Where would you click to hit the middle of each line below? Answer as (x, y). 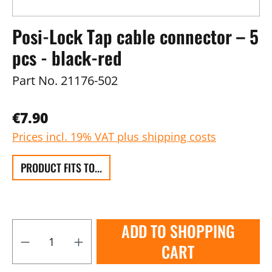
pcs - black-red (67, 58)
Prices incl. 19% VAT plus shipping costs (114, 137)
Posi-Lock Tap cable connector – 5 (135, 36)
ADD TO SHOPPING (178, 231)
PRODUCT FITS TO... (61, 168)
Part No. (35, 80)
